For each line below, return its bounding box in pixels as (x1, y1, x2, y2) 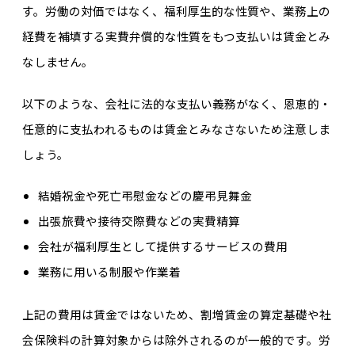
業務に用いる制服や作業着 (37, 263, 181, 281)
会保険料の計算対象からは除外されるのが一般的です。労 (21, 331, 330, 349)
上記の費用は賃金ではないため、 (21, 306, 200, 323)
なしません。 (21, 53, 94, 71)
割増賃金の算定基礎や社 (200, 306, 331, 323)
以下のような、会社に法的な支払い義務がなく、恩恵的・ (21, 94, 331, 112)
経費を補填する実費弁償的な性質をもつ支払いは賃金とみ (21, 28, 330, 45)
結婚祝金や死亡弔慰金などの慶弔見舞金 (37, 187, 252, 204)
